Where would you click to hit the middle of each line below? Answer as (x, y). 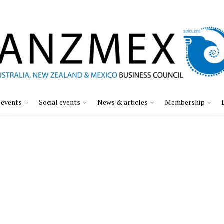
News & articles (123, 102)
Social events (60, 102)
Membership (185, 102)
